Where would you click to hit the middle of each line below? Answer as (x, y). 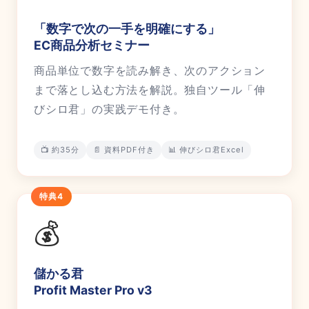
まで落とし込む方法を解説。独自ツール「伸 (150, 90)
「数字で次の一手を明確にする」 (127, 29)
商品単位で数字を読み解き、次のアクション (150, 71)
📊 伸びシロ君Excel (206, 150)
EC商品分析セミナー (92, 46)
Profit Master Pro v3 (93, 290)
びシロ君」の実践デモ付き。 (109, 109)
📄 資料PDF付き (124, 150)
